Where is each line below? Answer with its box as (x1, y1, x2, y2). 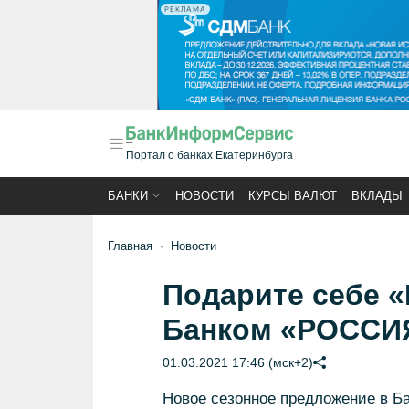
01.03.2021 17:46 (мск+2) (162, 355, 313, 370)
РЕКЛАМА (164, 5, 206, 14)
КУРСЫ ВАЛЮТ (248, 189, 337, 203)
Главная (108, 239, 152, 253)
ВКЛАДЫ (351, 189, 403, 203)
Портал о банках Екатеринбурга (126, 149, 293, 162)
